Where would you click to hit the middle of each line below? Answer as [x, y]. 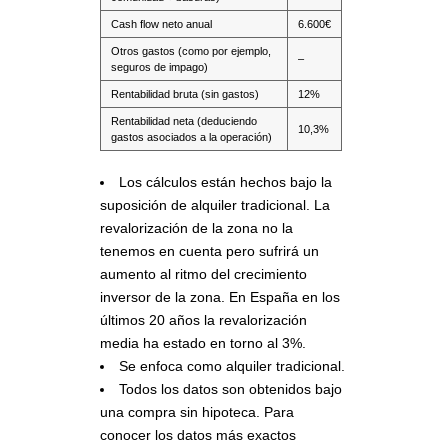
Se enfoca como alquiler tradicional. [232, 365]
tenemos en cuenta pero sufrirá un [209, 250]
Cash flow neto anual [161, 23]
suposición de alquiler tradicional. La [215, 204]
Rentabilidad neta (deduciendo [184, 120]
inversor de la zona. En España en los [220, 296]
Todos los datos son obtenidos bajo [230, 388]
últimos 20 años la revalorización [203, 319]
